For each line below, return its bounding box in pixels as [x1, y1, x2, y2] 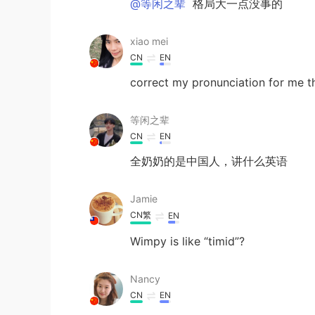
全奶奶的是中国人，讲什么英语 [130, 153, 288, 168]
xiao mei [130, 34, 168, 47]
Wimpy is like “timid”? [130, 233, 245, 248]
